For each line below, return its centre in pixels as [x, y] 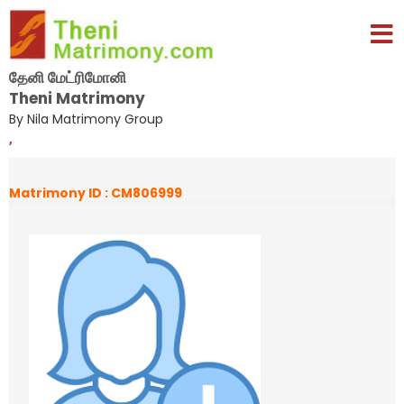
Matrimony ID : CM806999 [96, 193]
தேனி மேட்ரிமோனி [68, 77]
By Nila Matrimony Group [86, 119]
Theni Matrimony [77, 98]
